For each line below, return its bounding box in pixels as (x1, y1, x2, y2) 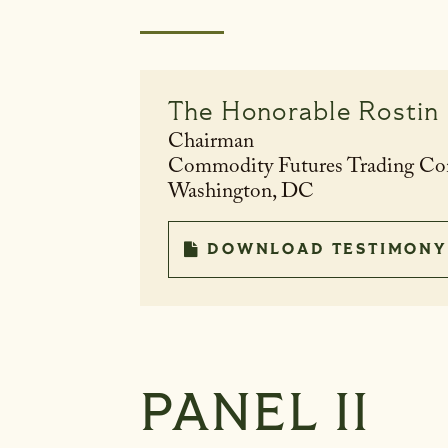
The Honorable (167, 94, 351, 128)
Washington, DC (167, 175, 314, 212)
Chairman (167, 125, 254, 162)
